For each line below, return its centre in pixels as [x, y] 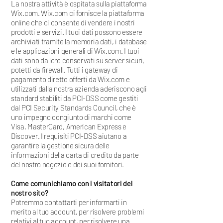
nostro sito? [30, 193]
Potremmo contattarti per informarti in [69, 202]
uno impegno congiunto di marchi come [71, 117]
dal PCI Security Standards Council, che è [73, 108]
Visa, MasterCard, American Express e [69, 127]
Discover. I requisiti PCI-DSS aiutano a [69, 136]
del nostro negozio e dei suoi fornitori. [67, 165]
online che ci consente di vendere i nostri [73, 23]
